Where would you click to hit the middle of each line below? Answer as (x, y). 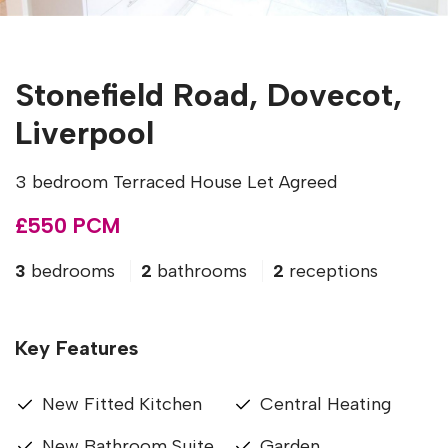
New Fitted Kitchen (122, 404)
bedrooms (73, 271)
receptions (331, 271)
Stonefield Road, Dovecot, (208, 95)
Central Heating (325, 404)
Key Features (76, 348)
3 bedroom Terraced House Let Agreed (176, 182)
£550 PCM (67, 226)
